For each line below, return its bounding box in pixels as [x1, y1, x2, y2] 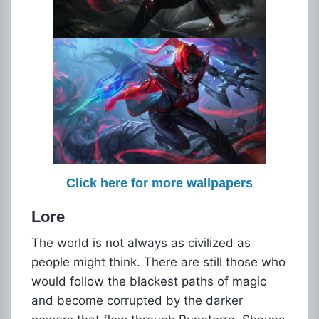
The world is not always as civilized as [31, 236, 251, 250]
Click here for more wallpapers [66, 176, 253, 190]
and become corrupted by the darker [31, 293, 243, 308]
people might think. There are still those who [31, 255, 286, 269]
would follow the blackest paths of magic [31, 274, 266, 288]
